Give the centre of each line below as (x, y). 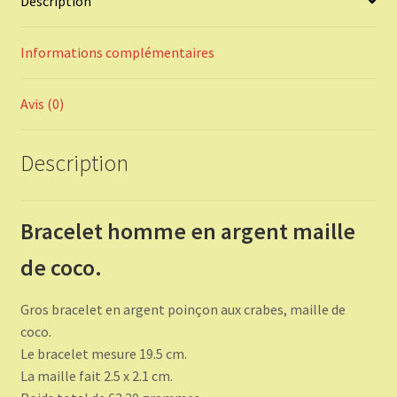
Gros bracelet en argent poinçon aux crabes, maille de (183, 310)
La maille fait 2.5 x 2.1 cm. (96, 376)
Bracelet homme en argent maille (187, 232)
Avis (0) (42, 103)
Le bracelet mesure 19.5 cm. (103, 354)
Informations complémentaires (117, 52)
